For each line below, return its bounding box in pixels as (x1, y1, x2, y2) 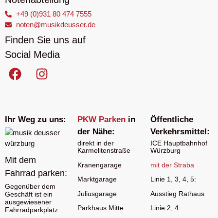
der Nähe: (77, 127, 115, 137)
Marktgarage (77, 175, 117, 183)
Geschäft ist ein (5, 190, 53, 198)
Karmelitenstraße (77, 146, 131, 155)
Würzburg (150, 146, 181, 155)
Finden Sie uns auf (5, 35, 86, 46)
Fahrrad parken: (5, 168, 67, 179)
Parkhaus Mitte (77, 204, 124, 212)
